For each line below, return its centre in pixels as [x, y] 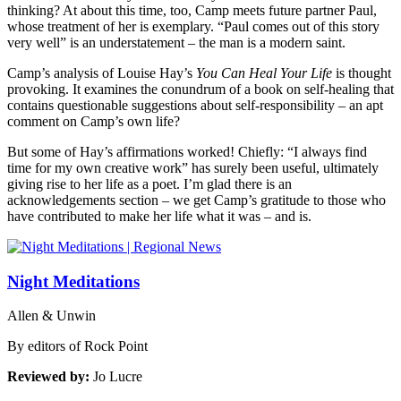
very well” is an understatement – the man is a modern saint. [176, 42]
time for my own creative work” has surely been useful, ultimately [193, 167]
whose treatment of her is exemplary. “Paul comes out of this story [193, 26]
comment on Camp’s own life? [94, 121]
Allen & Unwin [51, 316]
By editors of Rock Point [77, 346]
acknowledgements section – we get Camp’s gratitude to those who [196, 200]
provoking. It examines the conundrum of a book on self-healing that [200, 89]
